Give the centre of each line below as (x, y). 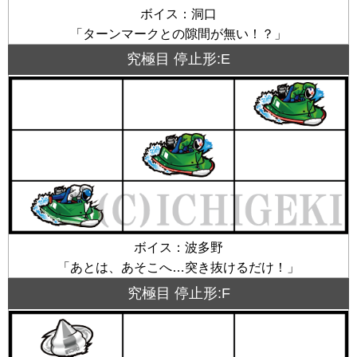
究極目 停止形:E (178, 59)
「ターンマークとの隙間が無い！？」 (178, 33)
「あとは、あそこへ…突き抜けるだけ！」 (178, 267)
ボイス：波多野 (178, 247)
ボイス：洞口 (178, 13)
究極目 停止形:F (178, 294)
